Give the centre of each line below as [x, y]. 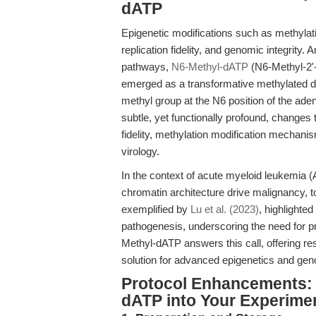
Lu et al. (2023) [225, 209]
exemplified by [156, 209]
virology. [140, 151]
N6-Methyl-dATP [210, 67]
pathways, [146, 67]
